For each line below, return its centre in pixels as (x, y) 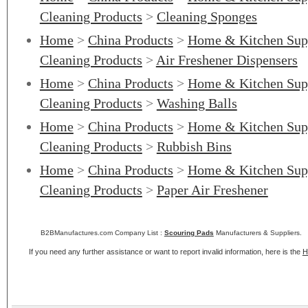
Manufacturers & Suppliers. (257, 233)
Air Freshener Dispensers (227, 60)
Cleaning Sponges (207, 16)
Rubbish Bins (194, 146)
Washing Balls (197, 103)
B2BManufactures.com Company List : (102, 233)
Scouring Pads (189, 233)
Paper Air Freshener (212, 190)
